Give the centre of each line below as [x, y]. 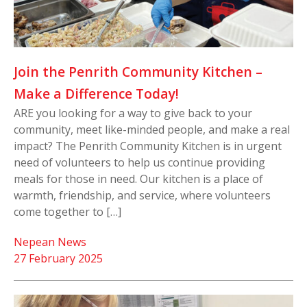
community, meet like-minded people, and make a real [152, 130]
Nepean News [50, 242]
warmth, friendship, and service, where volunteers [142, 196]
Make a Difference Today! [96, 94]
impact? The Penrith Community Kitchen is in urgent [148, 146]
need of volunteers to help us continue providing [139, 163]
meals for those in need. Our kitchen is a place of [138, 179]
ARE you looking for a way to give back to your [133, 113]
